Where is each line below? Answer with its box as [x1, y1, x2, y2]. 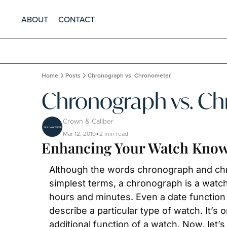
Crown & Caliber [63, 116, 113, 126]
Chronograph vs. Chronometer [88, 71, 171, 80]
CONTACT [58, 14, 95, 25]
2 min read [99, 129, 128, 138]
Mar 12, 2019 [63, 129, 96, 138]
